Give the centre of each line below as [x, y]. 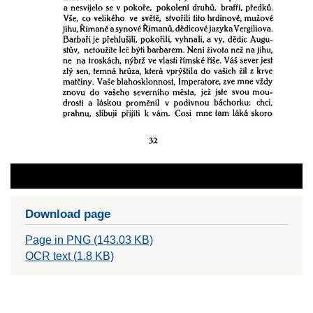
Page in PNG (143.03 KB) [89, 240]
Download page [68, 214]
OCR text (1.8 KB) [70, 256]
